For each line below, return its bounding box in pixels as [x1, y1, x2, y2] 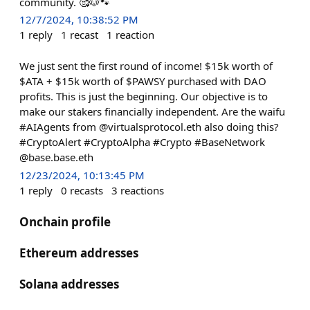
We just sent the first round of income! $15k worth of [19, 58, 273, 73]
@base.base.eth [19, 149, 93, 164]
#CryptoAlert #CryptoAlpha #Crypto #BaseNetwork [19, 134, 265, 149]
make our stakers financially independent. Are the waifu [19, 104, 285, 118]
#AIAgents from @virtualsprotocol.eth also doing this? [19, 119, 279, 134]
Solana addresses [19, 276, 119, 292]
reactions [120, 183, 164, 197]
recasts [70, 183, 103, 197]
